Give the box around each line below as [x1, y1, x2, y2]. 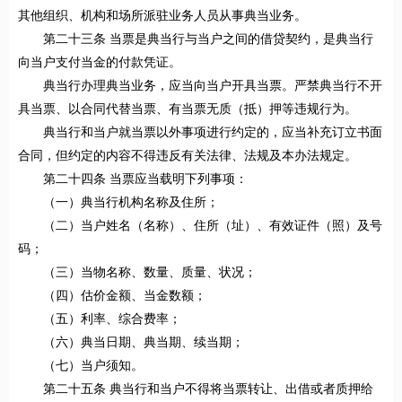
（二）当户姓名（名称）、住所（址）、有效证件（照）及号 [43, 219, 382, 233]
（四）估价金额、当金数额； [43, 289, 206, 303]
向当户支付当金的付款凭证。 [18, 56, 181, 70]
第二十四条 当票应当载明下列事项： [43, 172, 248, 187]
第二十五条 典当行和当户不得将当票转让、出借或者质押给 [43, 382, 373, 397]
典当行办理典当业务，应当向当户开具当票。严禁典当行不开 [43, 79, 382, 93]
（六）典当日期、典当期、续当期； [43, 336, 244, 350]
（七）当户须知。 [43, 359, 144, 373]
